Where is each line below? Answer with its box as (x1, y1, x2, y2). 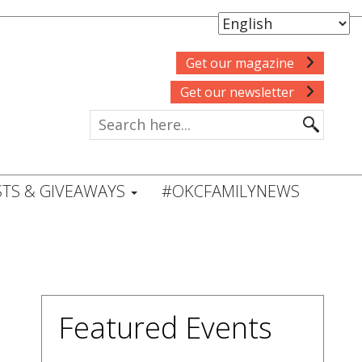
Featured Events (57, 308, 272, 347)
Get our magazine (185, 54, 297, 72)
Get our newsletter (179, 83, 297, 101)
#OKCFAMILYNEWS (161, 180, 300, 202)
